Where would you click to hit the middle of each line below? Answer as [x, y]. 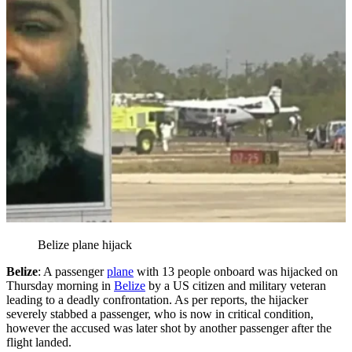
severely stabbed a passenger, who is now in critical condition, [160, 313]
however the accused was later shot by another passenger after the [169, 328]
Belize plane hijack [85, 244]
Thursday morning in [60, 285]
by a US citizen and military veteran [236, 285]
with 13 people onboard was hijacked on [236, 271]
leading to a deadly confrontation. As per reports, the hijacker [157, 299]
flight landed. [42, 342]
